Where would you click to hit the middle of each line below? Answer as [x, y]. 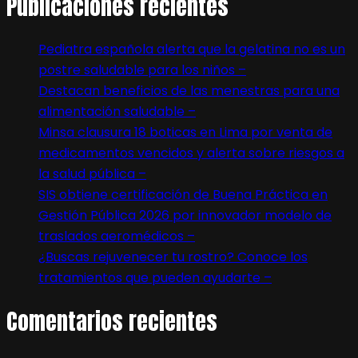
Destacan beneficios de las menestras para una [189, 91]
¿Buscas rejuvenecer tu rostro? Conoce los [173, 257]
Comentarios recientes [112, 322]
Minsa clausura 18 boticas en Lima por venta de [185, 133]
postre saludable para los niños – [142, 70]
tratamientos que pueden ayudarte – [155, 278]
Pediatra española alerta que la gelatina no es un [192, 50]
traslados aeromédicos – [117, 237]
